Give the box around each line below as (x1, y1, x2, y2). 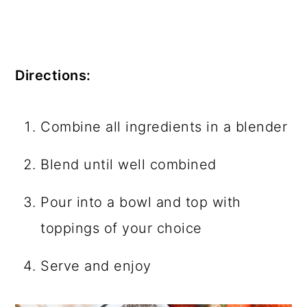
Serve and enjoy (40, 257, 151, 274)
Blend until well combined (40, 156, 217, 173)
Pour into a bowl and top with (40, 193, 241, 210)
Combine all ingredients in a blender (40, 118, 288, 135)
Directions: (15, 66, 95, 84)
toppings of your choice (40, 219, 202, 236)
